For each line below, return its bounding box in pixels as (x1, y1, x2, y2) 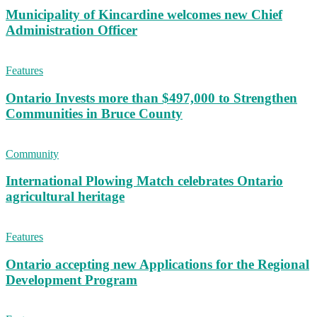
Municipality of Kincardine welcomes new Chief (6, 7, 282, 23)
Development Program (6, 272, 137, 287)
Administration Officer (6, 23, 137, 38)
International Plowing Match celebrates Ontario (6, 173, 283, 189)
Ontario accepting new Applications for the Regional (6, 256, 309, 272)
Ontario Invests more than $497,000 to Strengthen (6, 90, 297, 105)
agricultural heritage (6, 189, 125, 204)
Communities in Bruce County (6, 105, 183, 121)
